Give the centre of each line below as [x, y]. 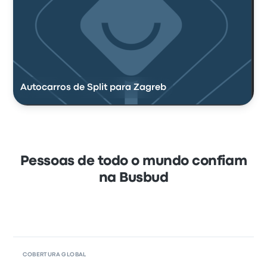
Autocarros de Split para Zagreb [94, 88]
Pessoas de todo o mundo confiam [133, 162]
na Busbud [133, 178]
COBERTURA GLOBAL [55, 255]
